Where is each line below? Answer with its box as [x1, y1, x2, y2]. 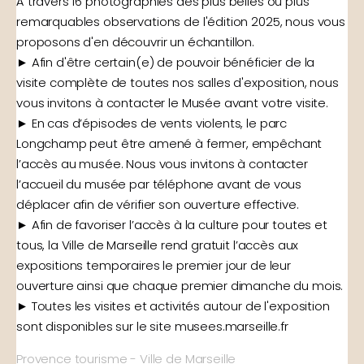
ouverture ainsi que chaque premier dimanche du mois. [16, 276, 344, 294]
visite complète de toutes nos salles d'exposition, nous [16, 73, 339, 91]
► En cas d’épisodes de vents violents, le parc [16, 114, 288, 132]
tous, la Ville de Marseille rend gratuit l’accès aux [16, 236, 299, 253]
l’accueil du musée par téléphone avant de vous [16, 175, 302, 193]
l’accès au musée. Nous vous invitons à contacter [16, 154, 308, 172]
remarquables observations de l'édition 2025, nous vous [16, 12, 345, 30]
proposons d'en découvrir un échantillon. [16, 32, 255, 50]
